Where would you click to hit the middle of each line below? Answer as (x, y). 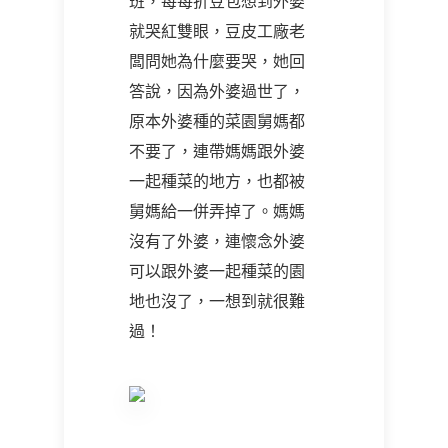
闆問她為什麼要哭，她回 (217, 61)
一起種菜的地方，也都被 (217, 181)
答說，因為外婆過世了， (217, 91)
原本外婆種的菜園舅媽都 (217, 121)
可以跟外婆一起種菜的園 (217, 271)
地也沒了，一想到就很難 (217, 301)
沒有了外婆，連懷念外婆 (217, 241)
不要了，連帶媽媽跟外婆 (217, 151)
